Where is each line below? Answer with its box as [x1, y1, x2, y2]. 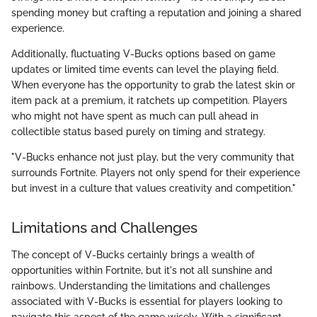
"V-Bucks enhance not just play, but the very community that [11, 151, 294, 163]
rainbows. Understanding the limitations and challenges [11, 279, 270, 292]
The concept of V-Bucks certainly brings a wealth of [11, 248, 255, 260]
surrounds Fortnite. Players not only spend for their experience [11, 167, 300, 179]
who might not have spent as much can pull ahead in [11, 110, 258, 122]
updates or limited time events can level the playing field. [11, 64, 279, 76]
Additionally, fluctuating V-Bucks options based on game [11, 48, 275, 60]
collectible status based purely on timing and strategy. [11, 126, 265, 138]
